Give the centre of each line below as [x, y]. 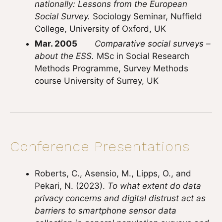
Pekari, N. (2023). [71, 186]
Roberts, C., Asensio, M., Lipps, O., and [113, 173]
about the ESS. [64, 56]
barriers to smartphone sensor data [106, 211]
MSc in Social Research [142, 56]
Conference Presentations [100, 146]
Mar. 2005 [56, 44]
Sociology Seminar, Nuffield [147, 16]
